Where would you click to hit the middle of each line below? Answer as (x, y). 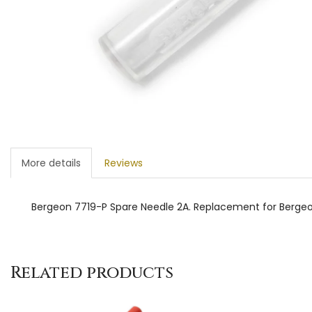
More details (51, 163)
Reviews (124, 163)
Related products (92, 273)
